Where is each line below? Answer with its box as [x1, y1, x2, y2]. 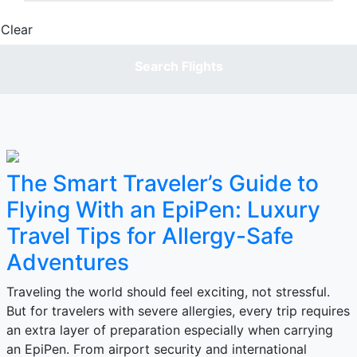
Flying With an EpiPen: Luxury [6, 196, 320, 223]
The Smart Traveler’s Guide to [6, 170, 319, 197]
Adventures [6, 249, 129, 276]
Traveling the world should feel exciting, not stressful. [6, 284, 334, 300]
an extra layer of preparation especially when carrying [6, 322, 333, 338]
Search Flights [134, 58, 223, 74]
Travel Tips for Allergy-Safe [6, 222, 293, 249]
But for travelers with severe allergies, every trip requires [6, 303, 350, 319]
